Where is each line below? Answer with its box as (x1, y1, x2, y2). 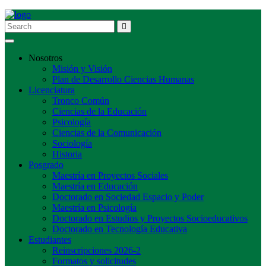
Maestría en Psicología (52, 202, 137, 213)
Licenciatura (28, 85, 75, 95)
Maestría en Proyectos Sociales (52, 170, 168, 180)
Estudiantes (28, 235, 71, 245)
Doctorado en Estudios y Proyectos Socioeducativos (52, 213, 248, 223)
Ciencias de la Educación (52, 106, 147, 116)
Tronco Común (52, 96, 109, 106)
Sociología (52, 138, 92, 148)
